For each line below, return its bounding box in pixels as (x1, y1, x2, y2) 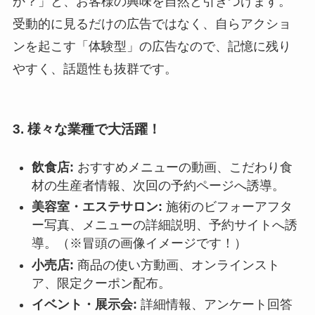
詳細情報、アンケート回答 (136, 297, 292, 312)
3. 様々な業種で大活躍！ (12, 121, 161, 136)
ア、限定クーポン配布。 (31, 276, 171, 290)
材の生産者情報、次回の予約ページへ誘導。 (31, 178, 285, 193)
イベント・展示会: (31, 297, 137, 312)
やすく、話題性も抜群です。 (12, 62, 177, 77)
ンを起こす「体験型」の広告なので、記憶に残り (12, 39, 291, 54)
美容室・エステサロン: (31, 200, 162, 214)
